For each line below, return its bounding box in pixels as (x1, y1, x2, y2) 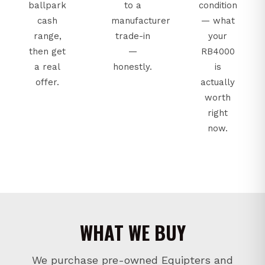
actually (201, 76, 235, 88)
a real (34, 61, 60, 72)
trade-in (115, 30, 150, 41)
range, (33, 30, 62, 41)
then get (29, 46, 66, 57)
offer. (35, 76, 59, 88)
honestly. (113, 61, 152, 72)
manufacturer (111, 15, 170, 26)
